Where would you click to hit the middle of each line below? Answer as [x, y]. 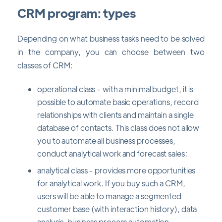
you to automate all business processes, [107, 140]
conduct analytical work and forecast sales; [112, 153]
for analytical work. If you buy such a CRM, [111, 183]
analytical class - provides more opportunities [116, 170]
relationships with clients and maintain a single [116, 114]
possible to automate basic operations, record [118, 102]
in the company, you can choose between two [111, 52]
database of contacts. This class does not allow [118, 127]
